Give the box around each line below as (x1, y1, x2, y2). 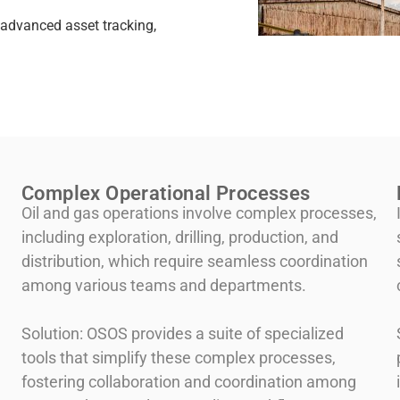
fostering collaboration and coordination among (21, 372, 356, 392)
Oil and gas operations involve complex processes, (21, 204, 377, 223)
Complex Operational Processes (21, 182, 311, 205)
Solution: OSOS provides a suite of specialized (21, 324, 344, 344)
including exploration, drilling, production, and (21, 228, 338, 247)
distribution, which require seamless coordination (21, 252, 368, 271)
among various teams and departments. (21, 276, 306, 296)
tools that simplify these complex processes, (21, 348, 336, 368)
